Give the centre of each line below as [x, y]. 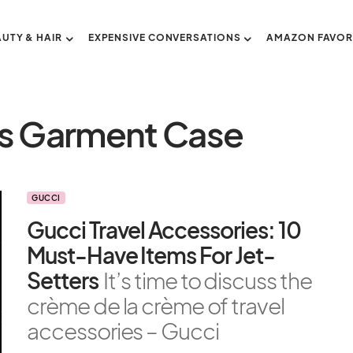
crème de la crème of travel [156, 305]
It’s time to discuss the [208, 280]
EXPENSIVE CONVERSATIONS [164, 37]
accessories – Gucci [123, 331]
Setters [63, 280]
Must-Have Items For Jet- [151, 255]
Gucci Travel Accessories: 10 [164, 230]
